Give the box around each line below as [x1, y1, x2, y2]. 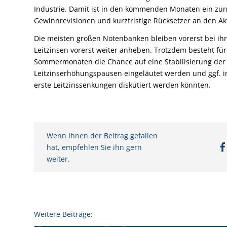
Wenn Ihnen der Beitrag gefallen [47, 130, 158, 140]
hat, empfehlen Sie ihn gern [47, 142, 142, 152]
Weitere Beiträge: [34, 209, 93, 219]
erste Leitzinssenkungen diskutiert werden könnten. [34, 80, 211, 90]
